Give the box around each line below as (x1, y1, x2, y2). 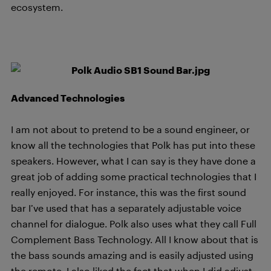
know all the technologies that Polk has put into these (11, 139, 255, 151)
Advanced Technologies (11, 92, 125, 103)
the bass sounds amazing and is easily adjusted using (11, 249, 253, 261)
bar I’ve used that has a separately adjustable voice (11, 202, 241, 214)
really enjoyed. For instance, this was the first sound (11, 186, 246, 198)
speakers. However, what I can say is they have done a (11, 155, 256, 166)
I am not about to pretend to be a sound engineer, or (11, 123, 250, 135)
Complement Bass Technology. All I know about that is (11, 233, 258, 245)
